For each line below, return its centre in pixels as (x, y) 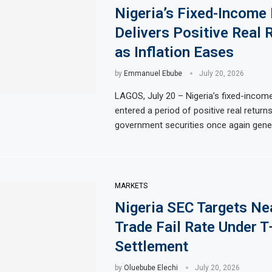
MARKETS (131, 185)
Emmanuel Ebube (153, 73)
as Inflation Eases (174, 52)
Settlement (151, 246)
